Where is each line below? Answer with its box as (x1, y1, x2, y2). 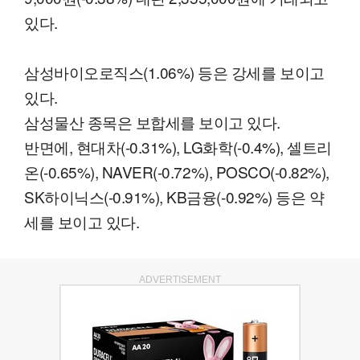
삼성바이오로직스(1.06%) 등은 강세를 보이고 (24, 61, 325, 84)
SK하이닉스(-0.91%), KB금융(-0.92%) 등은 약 (24, 186, 325, 208)
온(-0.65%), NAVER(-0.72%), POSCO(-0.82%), (24, 161, 329, 183)
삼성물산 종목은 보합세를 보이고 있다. (24, 111, 281, 133)
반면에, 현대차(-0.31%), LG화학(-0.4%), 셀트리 (24, 136, 332, 158)
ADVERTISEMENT (139, 274, 221, 286)
